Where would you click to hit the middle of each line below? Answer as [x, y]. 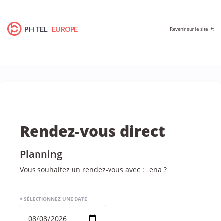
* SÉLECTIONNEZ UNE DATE [54, 199]
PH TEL [36, 29]
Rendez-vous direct [92, 131]
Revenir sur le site [189, 29]
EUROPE [65, 29]
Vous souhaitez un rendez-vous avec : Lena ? [93, 169]
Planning [41, 154]
